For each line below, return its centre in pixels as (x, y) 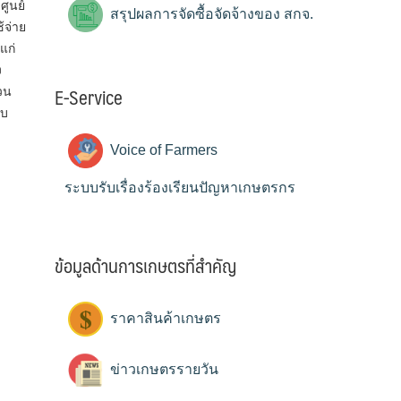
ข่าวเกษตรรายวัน (162, 369)
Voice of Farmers (162, 149)
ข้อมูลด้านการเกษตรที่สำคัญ (145, 265)
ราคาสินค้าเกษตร (164, 318)
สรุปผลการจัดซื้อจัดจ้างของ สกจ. (210, 14)
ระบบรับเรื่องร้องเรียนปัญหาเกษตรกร (180, 188)
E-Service (89, 98)
